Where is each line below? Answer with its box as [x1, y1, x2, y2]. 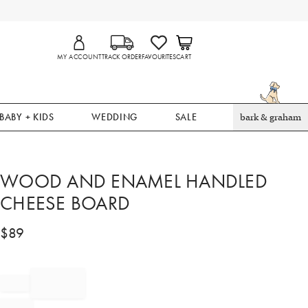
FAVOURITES [141, 52, 176, 62]
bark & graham [239, 111, 301, 123]
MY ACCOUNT [57, 52, 102, 62]
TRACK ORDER [101, 52, 142, 62]
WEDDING [91, 111, 138, 123]
